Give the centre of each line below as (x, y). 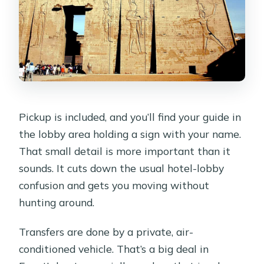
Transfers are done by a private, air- (106, 232)
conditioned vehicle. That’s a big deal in (114, 249)
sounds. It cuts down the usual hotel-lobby (122, 168)
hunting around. (57, 202)
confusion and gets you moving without (114, 185)
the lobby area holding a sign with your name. (130, 134)
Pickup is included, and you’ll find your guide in (130, 117)
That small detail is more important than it (125, 151)
